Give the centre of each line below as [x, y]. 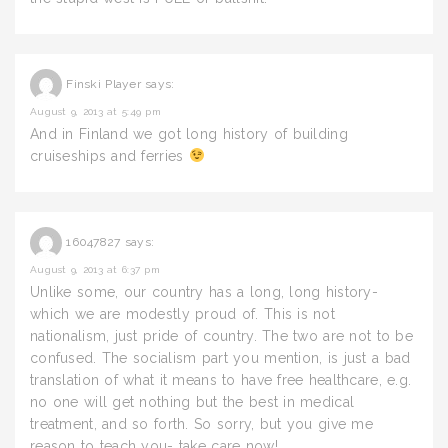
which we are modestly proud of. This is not [183, 314]
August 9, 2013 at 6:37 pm [95, 269]
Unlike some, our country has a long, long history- [204, 292]
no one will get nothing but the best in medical [192, 402]
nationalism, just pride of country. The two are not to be [221, 336]
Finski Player [103, 84]
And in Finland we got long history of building [189, 134]
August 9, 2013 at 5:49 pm [95, 111]
